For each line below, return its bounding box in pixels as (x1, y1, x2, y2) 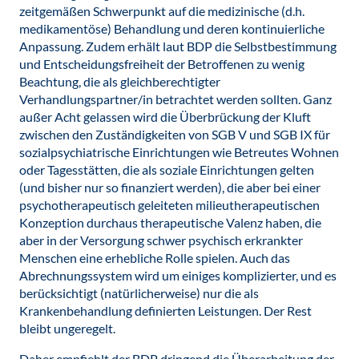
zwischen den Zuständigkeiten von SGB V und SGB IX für (19, 127, 330, 142)
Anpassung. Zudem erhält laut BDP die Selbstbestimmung (19, 38, 337, 54)
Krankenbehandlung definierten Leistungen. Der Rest (19, 303, 312, 318)
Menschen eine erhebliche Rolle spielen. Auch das (19, 250, 290, 265)
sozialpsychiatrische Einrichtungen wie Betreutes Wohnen (19, 144, 339, 159)
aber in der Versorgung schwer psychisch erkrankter (19, 232, 303, 248)
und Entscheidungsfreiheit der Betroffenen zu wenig (19, 56, 305, 71)
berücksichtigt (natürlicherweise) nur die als (19, 285, 259, 301)
